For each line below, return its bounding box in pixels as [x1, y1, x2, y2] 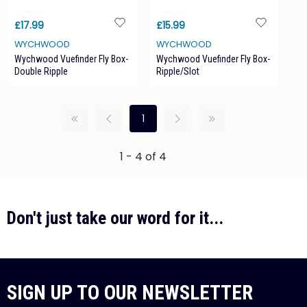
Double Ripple [14, 66, 68, 77]
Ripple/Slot [156, 66, 199, 77]
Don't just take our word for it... [7, 208, 223, 228]
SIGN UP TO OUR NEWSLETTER [7, 281, 253, 304]
